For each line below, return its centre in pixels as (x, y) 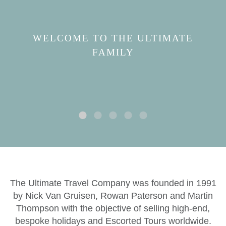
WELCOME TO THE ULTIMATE (113, 38)
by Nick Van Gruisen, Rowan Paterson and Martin (113, 196)
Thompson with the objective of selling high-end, (113, 208)
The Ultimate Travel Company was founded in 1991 (113, 183)
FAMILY (113, 52)
